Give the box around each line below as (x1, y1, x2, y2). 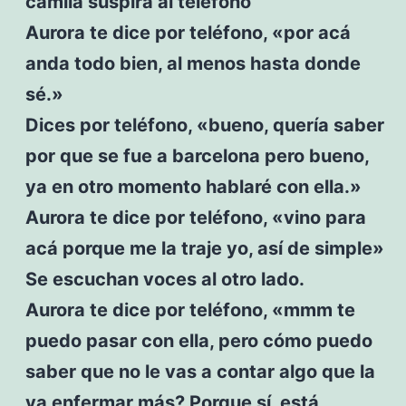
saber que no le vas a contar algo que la (24, 360, 375, 382)
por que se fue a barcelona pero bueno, (24, 144, 369, 167)
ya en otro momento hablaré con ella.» (24, 175, 362, 198)
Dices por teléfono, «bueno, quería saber (24, 113, 384, 136)
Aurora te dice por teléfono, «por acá (24, 21, 351, 43)
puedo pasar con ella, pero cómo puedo (24, 329, 372, 352)
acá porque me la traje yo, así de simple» (24, 237, 384, 259)
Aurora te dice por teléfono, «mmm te (24, 298, 355, 321)
